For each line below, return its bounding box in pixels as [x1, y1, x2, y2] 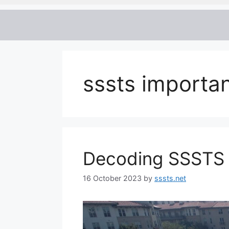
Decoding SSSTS [83, 147, 224, 169]
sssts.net [154, 174, 186, 183]
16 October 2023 [83, 174, 142, 183]
